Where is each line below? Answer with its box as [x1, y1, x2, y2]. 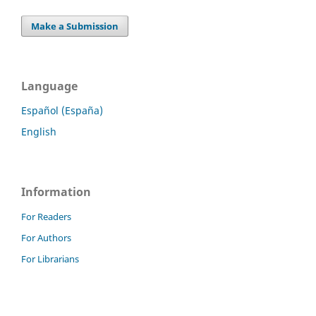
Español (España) [21, 104, 103, 118]
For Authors [21, 231, 71, 244]
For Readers [21, 210, 71, 223]
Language [21, 78, 78, 95]
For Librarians [21, 252, 79, 265]
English [21, 125, 56, 139]
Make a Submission [31, 20, 119, 33]
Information [21, 184, 91, 200]
